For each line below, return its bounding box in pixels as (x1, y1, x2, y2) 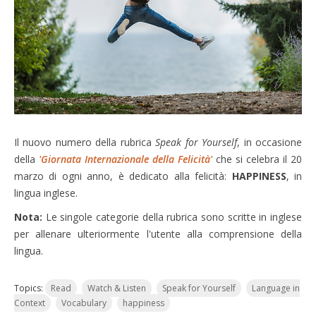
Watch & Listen (87, 282, 146, 294)
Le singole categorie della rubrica (45, 210, 198, 224)
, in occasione (237, 135, 303, 149)
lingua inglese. (14, 186, 78, 200)
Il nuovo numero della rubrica (14, 135, 156, 149)
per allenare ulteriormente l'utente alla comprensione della (14, 227, 302, 241)
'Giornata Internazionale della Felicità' (39, 152, 212, 166)
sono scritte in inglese (201, 210, 303, 224)
